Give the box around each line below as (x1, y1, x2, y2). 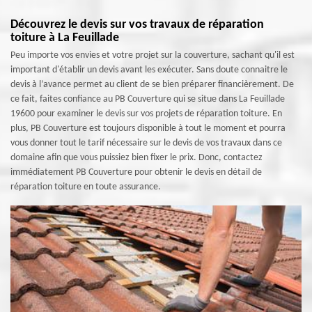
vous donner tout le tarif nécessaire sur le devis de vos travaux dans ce (10, 138, 282, 148)
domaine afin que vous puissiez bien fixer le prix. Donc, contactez (10, 153, 263, 163)
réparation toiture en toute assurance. (10, 182, 161, 192)
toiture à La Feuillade (10, 31, 119, 45)
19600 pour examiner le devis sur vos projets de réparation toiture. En (10, 109, 282, 119)
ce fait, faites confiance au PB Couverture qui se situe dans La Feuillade (10, 94, 285, 104)
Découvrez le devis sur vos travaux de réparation (10, 18, 264, 31)
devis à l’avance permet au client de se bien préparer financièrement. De (10, 79, 294, 90)
